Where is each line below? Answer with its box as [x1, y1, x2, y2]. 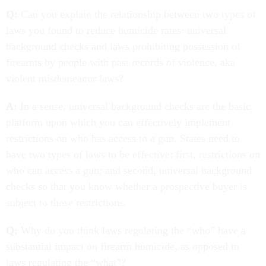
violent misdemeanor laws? [6, 72, 123, 84]
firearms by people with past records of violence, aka [6, 56, 235, 68]
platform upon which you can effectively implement [6, 116, 230, 128]
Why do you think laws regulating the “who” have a [18, 224, 246, 236]
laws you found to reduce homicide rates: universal [6, 24, 226, 36]
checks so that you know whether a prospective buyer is [6, 180, 247, 192]
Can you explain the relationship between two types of [18, 8, 256, 20]
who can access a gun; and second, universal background [6, 164, 252, 176]
